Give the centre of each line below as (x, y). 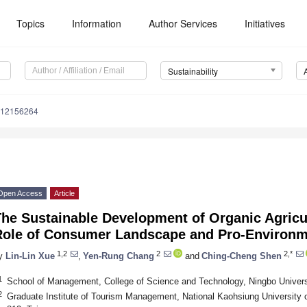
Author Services (183, 23)
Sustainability (193, 71)
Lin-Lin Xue (30, 256)
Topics (31, 23)
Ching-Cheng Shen (242, 256)
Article (64, 194)
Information (97, 23)
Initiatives (265, 23)
